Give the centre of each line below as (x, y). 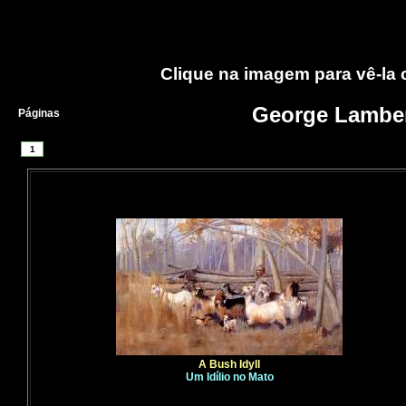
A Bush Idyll (229, 364)
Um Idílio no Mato (229, 377)
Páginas (39, 113)
